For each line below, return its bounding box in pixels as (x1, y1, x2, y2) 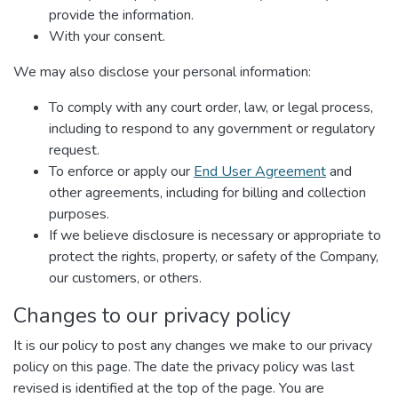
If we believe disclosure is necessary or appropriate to (49, 226, 381, 245)
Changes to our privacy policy (13, 301, 291, 330)
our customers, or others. (49, 268, 202, 288)
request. (49, 140, 99, 160)
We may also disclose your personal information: (13, 62, 311, 82)
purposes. (49, 204, 109, 224)
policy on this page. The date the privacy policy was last (13, 357, 354, 377)
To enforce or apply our (49, 162, 194, 181)
